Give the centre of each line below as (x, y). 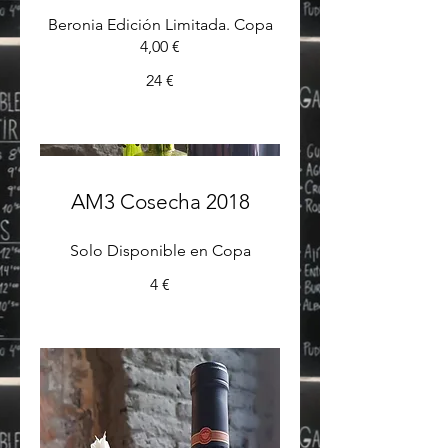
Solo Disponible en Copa (160, 251)
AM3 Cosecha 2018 (160, 202)
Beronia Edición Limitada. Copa (160, 24)
